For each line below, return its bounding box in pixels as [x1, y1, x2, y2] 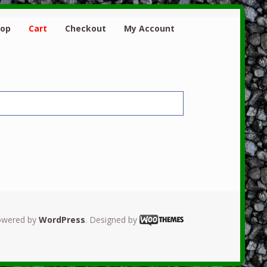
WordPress [38, 213, 85, 225]
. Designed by [85, 213, 139, 225]
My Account [123, 22, 175, 34]
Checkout [64, 22, 106, 34]
